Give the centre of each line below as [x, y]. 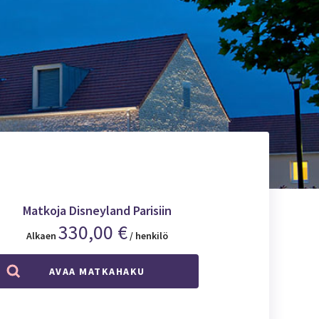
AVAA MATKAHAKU [97, 271]
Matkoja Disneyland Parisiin [97, 210]
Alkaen [41, 235]
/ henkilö [148, 235]
